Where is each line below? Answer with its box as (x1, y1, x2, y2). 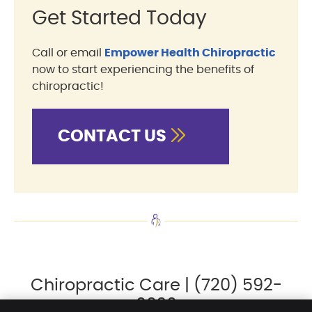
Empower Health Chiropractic (104, 47, 276, 58)
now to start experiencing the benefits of (32, 63, 254, 75)
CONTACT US (58, 127, 170, 145)
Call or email (32, 47, 104, 58)
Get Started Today (32, 8, 207, 29)
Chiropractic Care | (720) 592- (30, 277, 282, 295)
